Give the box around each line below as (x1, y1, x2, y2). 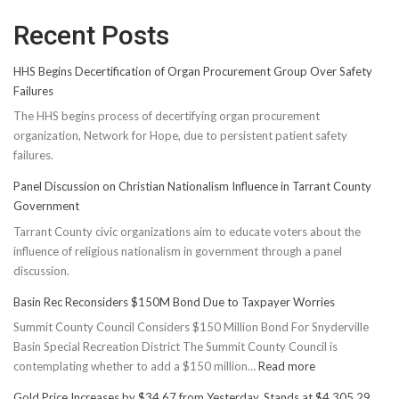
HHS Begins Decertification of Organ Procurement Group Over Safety (13, 63, 372, 78)
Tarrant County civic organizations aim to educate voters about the (13, 224, 361, 239)
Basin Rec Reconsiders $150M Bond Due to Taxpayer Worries (13, 294, 335, 309)
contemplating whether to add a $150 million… (13, 359, 258, 374)
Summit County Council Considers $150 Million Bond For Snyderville (13, 320, 369, 335)
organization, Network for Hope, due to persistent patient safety (13, 128, 347, 143)
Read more (258, 359, 315, 374)
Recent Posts (13, 19, 169, 51)
